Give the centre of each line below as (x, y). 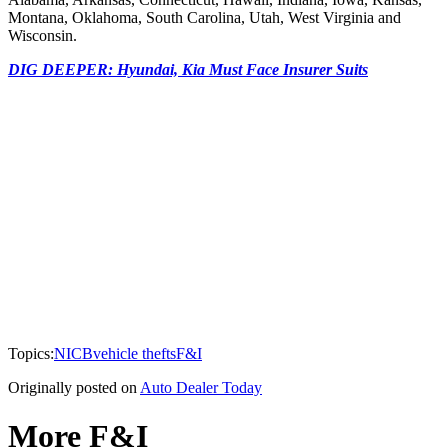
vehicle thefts (134, 353)
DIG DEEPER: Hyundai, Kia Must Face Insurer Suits (188, 69)
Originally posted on (72, 387)
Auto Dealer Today (201, 387)
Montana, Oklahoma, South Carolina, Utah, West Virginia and (204, 17)
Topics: (31, 353)
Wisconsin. (42, 35)
